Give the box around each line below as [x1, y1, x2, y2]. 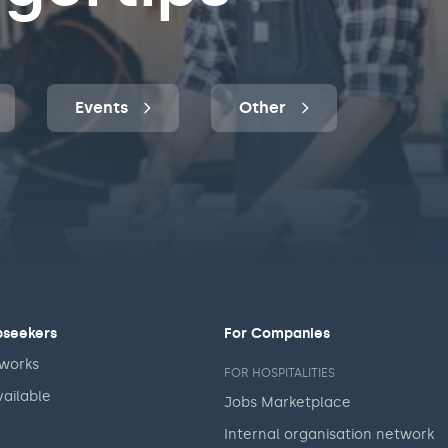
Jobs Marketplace [224, 394, 351, 412]
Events [75, 98, 128, 118]
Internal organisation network [224, 426, 434, 444]
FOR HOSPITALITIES [224, 366, 335, 381]
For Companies [224, 325, 330, 343]
